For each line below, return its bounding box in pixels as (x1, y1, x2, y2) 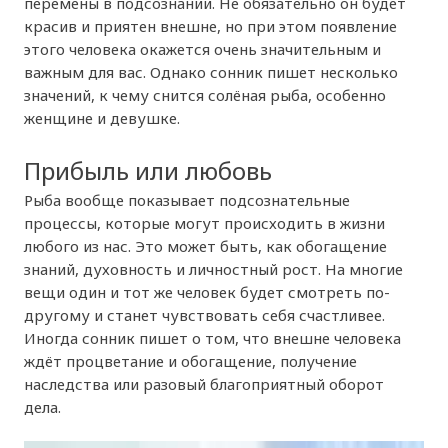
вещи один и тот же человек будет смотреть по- (24, 281, 391, 302)
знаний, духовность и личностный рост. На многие (24, 258, 404, 279)
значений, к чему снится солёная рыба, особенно (24, 85, 387, 106)
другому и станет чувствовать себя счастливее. (24, 304, 386, 325)
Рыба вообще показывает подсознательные (24, 189, 351, 210)
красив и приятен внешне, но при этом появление (24, 16, 398, 37)
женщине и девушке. (24, 108, 181, 129)
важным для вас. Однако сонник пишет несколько (24, 62, 399, 83)
